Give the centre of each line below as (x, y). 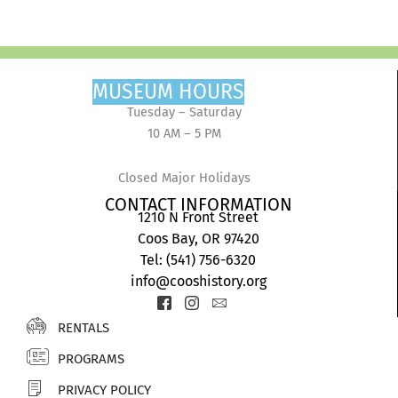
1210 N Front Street (198, 218)
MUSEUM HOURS (168, 92)
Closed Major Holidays (184, 177)
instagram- (225, 315)
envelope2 (252, 315)
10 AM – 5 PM (184, 134)
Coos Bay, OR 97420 (198, 239)
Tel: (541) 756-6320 (198, 260)
